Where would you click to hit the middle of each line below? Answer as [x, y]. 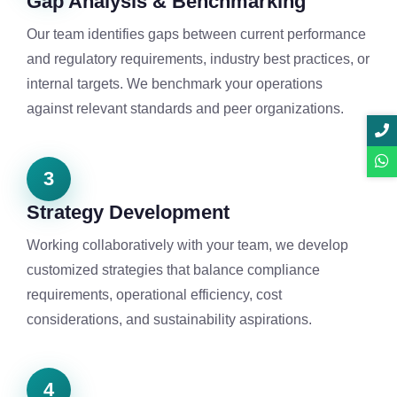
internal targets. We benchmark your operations [175, 83]
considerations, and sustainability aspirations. [169, 319]
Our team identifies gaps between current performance [196, 34]
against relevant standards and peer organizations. [185, 108]
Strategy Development [128, 212]
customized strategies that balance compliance [173, 269]
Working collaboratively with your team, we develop [187, 245]
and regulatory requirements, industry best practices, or [198, 58]
